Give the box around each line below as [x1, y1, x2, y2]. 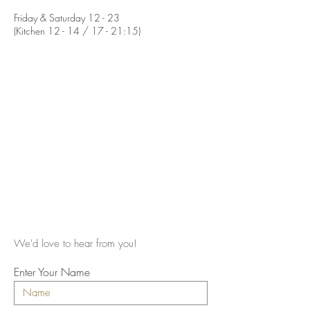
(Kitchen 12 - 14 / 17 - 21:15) [14, 24, 140, 37]
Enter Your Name [14, 264, 90, 280]
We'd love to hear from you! [14, 237, 137, 250]
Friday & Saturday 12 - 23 [14, 11, 120, 24]
